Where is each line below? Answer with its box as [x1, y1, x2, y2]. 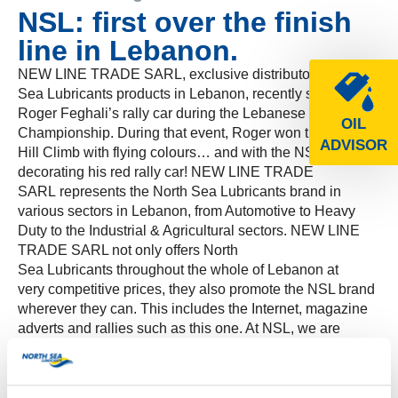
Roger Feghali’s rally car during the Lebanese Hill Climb [18, 105, 371, 121]
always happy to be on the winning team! [18, 339, 274, 355]
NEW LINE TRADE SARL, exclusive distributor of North [18, 66, 368, 82]
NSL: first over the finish [18, 5, 352, 38]
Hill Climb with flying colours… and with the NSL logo [18, 144, 353, 160]
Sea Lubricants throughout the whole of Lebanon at [18, 261, 338, 277]
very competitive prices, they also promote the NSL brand [18, 281, 375, 297]
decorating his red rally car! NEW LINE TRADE [18, 163, 314, 179]
